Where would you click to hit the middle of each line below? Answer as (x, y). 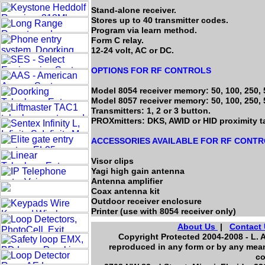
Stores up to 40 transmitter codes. (160, 20)
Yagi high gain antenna (138, 171)
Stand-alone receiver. (134, 10)
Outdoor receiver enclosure (146, 201)
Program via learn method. (144, 30)
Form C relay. (117, 40)
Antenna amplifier (127, 181)
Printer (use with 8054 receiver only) (164, 211)
